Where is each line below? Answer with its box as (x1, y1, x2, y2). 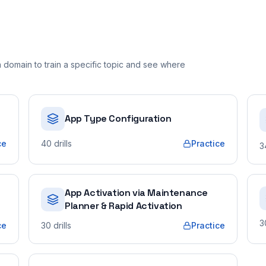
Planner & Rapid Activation (65, 199, 182, 212)
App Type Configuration (65, 112, 172, 125)
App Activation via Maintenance (65, 186, 208, 199)
